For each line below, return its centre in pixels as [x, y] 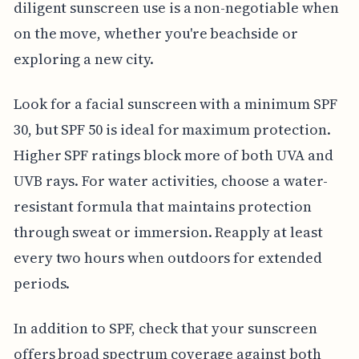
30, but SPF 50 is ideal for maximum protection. [172, 130]
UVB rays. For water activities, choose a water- [170, 181]
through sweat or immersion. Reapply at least [168, 232]
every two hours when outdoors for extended [167, 258]
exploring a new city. [83, 59]
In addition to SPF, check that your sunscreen [165, 329]
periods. [42, 284]
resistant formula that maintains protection [162, 207]
